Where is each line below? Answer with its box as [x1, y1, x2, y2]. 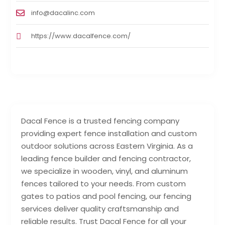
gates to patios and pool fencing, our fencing [21, 191, 192, 202]
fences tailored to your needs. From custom [21, 178, 186, 189]
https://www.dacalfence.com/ [31, 31, 131, 41]
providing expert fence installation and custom [21, 128, 197, 139]
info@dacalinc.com [31, 8, 95, 18]
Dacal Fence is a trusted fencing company [21, 116, 180, 127]
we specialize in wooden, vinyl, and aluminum [21, 166, 188, 177]
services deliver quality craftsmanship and [21, 203, 179, 214]
